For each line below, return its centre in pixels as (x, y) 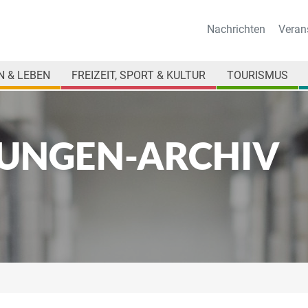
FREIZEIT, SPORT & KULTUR (139, 75)
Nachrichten (236, 29)
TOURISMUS (257, 75)
